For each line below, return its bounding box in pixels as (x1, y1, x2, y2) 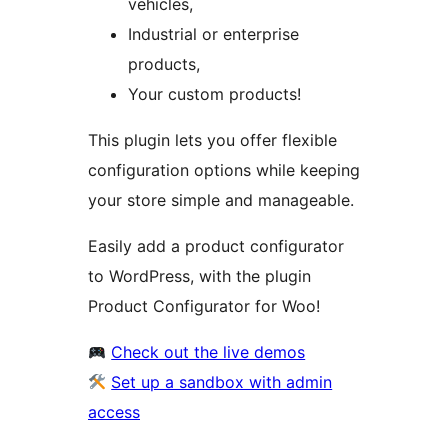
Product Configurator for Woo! (88, 296, 320, 317)
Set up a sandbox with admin (111, 372, 333, 393)
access (88, 402, 140, 423)
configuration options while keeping (88, 160, 360, 181)
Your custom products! (128, 84, 301, 105)
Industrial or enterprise (128, 24, 299, 45)
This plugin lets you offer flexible (88, 130, 337, 151)
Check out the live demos (111, 342, 306, 363)
